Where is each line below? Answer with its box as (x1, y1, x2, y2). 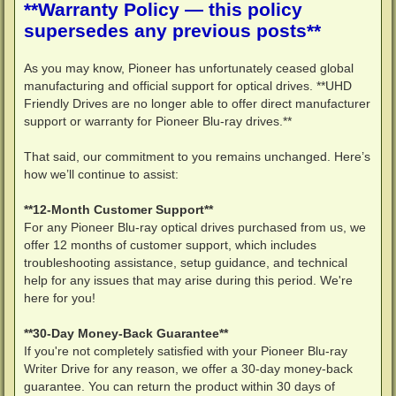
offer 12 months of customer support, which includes (24, 238, 316, 253)
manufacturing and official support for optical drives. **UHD (24, 79, 352, 94)
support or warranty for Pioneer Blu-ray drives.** (24, 114, 292, 129)
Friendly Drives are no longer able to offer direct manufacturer (24, 96, 370, 111)
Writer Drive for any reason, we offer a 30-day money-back (24, 362, 353, 377)
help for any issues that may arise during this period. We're (24, 273, 353, 288)
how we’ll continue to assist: (24, 167, 179, 182)
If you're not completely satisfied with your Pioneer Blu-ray (24, 344, 347, 359)
